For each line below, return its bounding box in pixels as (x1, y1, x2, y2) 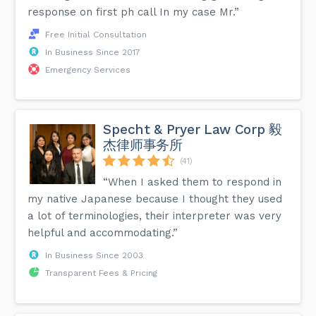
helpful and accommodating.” (28, 226, 178, 239)
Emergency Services (45, 64, 131, 75)
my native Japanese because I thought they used (28, 192, 283, 205)
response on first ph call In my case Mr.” (28, 5, 240, 18)
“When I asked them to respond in (103, 175, 282, 188)
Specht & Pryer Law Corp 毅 (103, 121, 282, 138)
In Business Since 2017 (45, 47, 141, 57)
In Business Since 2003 (45, 250, 144, 260)
